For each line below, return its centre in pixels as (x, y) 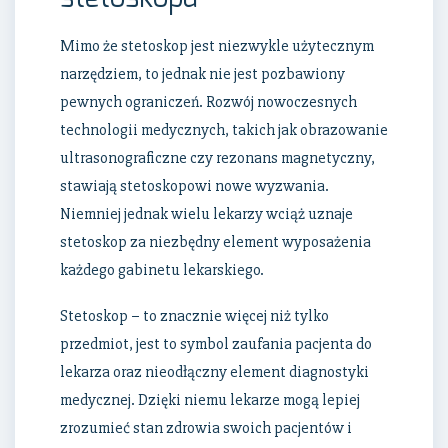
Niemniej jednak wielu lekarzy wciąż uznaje (206, 214)
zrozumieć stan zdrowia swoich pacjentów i (206, 428)
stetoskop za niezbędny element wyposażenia (215, 242)
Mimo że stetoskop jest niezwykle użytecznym (217, 46)
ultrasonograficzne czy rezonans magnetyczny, (217, 158)
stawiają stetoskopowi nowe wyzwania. (194, 186)
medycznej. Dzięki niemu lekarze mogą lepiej (210, 400)
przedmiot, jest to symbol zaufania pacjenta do (216, 344)
